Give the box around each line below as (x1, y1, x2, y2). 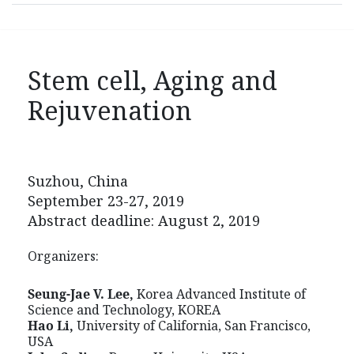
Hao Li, (28, 317, 77, 335)
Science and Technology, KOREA (28, 301, 220, 319)
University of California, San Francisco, (77, 317, 311, 335)
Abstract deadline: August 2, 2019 (28, 211, 264, 231)
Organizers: (28, 247, 99, 265)
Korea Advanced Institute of (137, 285, 306, 303)
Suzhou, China (28, 171, 132, 191)
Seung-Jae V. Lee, (28, 285, 137, 303)
